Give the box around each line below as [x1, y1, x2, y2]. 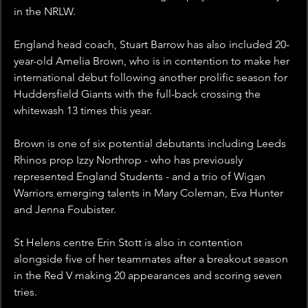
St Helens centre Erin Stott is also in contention [14, 236, 245, 250]
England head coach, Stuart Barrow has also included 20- [14, 38, 289, 52]
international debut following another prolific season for [14, 71, 290, 85]
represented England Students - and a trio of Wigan [14, 170, 268, 184]
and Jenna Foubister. [14, 203, 116, 217]
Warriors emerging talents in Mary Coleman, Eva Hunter [14, 186, 286, 200]
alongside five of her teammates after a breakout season [14, 252, 291, 266]
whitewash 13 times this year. [14, 104, 152, 118]
